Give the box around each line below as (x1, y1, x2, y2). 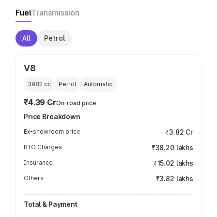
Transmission (31, 8, 79, 17)
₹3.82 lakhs (155, 174, 193, 183)
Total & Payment (24, 200, 77, 208)
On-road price (56, 99, 96, 107)
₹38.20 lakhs (151, 143, 193, 152)
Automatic (84, 80, 112, 88)
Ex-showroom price (24, 128, 80, 135)
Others (24, 174, 44, 182)
